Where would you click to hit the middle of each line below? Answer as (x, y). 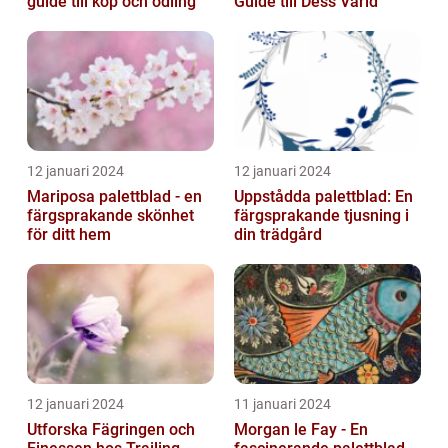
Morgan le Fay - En (301, 429)
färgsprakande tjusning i (321, 215)
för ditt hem (69, 234)
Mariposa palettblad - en (114, 196)
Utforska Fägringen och (111, 429)
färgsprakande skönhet (110, 215)
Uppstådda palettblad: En (323, 196)
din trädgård (278, 234)
